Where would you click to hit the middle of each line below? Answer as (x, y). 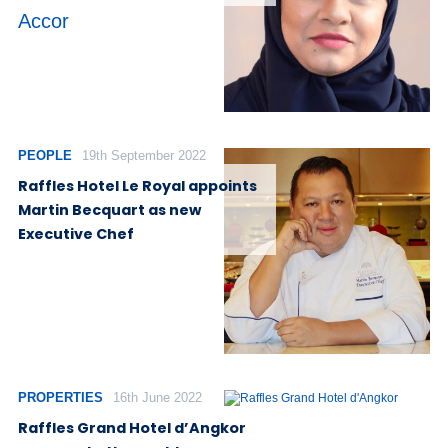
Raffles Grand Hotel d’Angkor (132, 427)
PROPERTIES (60, 398)
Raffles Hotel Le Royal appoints (137, 185)
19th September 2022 (143, 156)
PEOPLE (45, 156)
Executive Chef (76, 233)
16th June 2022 (157, 398)
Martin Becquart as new (109, 209)
